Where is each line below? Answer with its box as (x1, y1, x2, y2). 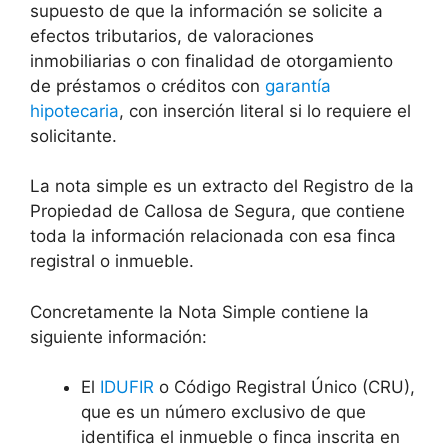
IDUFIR (100, 377, 154, 398)
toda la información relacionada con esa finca (30, 226, 396, 247)
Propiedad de (30, 201, 144, 222)
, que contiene (291, 201, 405, 222)
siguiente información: (30, 326, 207, 347)
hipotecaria (30, 100, 119, 121)
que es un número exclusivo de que (81, 402, 366, 423)
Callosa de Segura (144, 201, 291, 222)
